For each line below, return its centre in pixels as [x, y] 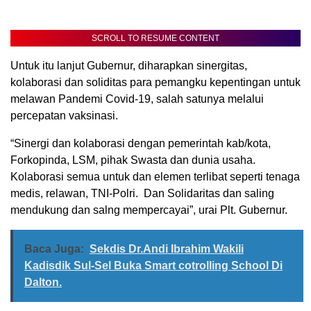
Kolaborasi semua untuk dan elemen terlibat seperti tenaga [155, 177]
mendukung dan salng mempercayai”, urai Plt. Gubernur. [149, 210]
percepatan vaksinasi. [64, 116]
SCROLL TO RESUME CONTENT [155, 39]
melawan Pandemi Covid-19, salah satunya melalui [137, 99]
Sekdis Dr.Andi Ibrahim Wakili [167, 249]
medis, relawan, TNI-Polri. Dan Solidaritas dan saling [142, 194]
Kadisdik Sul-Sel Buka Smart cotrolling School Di [153, 266]
